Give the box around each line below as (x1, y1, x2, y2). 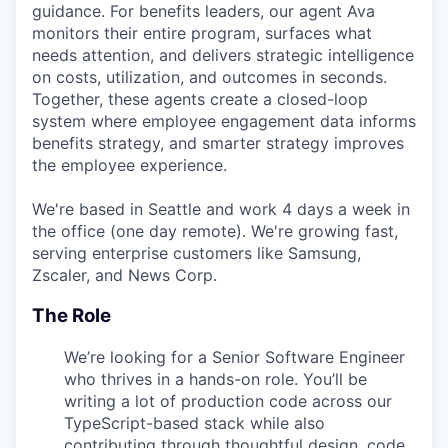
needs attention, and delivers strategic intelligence (32, 45, 414, 66)
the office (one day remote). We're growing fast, (32, 221, 398, 242)
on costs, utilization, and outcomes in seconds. (32, 67, 387, 88)
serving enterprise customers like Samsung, (32, 243, 361, 264)
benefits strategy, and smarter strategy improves (32, 133, 404, 154)
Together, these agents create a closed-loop (32, 89, 368, 110)
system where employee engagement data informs (32, 111, 416, 132)
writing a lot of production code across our (64, 390, 392, 411)
